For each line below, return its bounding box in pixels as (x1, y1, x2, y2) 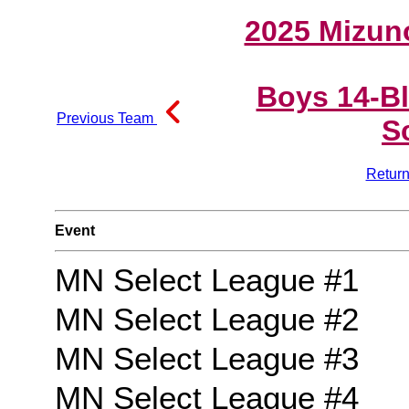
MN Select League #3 (54, 341, 359, 376)
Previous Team (57, 110, 157, 126)
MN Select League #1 (54, 263, 359, 298)
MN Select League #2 (54, 302, 359, 337)
